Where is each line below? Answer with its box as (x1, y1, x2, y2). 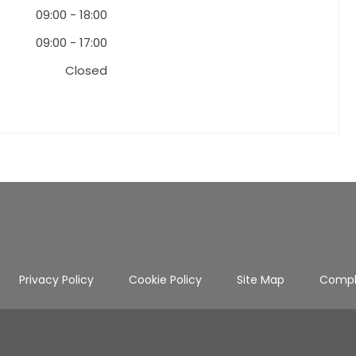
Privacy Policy (19, 272, 94, 288)
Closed (65, 62, 108, 79)
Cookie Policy (129, 272, 202, 288)
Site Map (237, 272, 284, 288)
